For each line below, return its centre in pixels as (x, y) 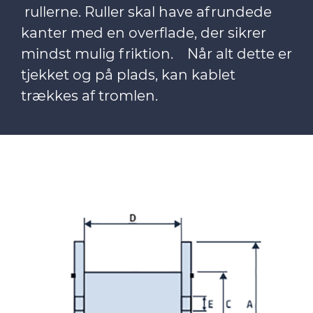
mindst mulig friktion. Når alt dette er (156, 54)
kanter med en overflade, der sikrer (144, 33)
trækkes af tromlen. (93, 96)
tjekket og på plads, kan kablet (128, 75)
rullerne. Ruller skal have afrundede (146, 12)
